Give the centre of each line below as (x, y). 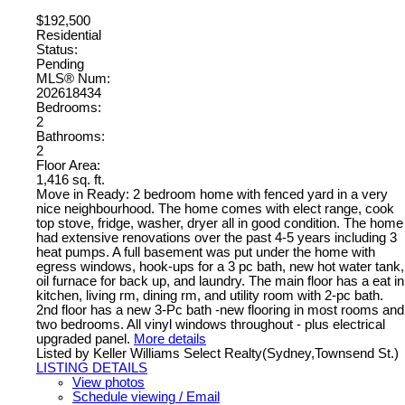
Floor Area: (68, 166)
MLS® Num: (73, 79)
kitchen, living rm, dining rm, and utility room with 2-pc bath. (210, 296)
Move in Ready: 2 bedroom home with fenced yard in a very (212, 195)
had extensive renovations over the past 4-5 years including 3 (217, 238)
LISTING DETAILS (92, 368)
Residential (69, 36)
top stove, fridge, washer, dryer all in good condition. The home (220, 224)
